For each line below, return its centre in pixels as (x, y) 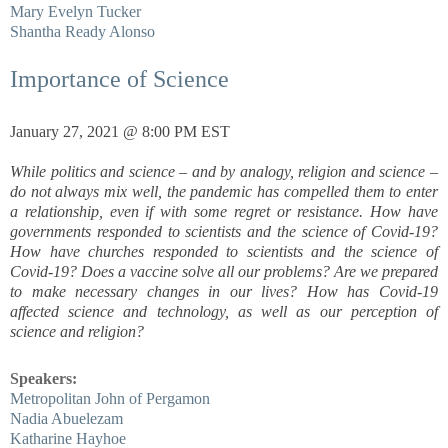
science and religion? (77, 331)
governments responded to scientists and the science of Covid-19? (224, 231)
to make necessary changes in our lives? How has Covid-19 (224, 291)
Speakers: (43, 378)
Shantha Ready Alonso (82, 31)
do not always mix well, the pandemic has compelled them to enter (224, 191)
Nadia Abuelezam (66, 418)
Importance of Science (119, 78)
